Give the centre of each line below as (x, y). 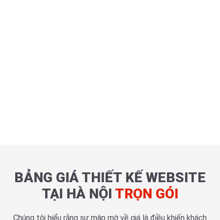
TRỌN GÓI (147, 194)
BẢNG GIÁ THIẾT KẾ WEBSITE (110, 178)
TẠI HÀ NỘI (78, 194)
